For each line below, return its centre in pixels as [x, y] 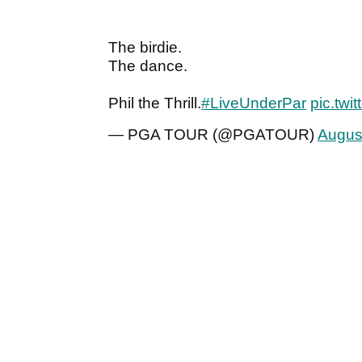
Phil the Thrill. [155, 103]
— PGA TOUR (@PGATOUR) [213, 135]
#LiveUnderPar [254, 103]
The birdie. [145, 48]
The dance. [148, 66]
